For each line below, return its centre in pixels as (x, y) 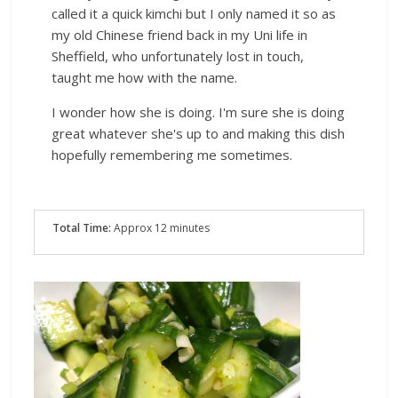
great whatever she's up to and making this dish (199, 133)
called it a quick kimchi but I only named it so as (194, 13)
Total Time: (82, 227)
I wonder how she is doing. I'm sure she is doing (199, 111)
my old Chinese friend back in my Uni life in (180, 34)
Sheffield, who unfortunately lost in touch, (178, 56)
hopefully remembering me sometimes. (174, 154)
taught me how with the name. (145, 77)
